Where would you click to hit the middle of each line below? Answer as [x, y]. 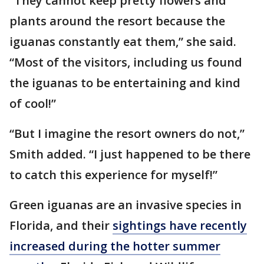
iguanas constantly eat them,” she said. [123, 42]
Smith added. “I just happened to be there [130, 154]
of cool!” [33, 103]
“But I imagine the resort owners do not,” [127, 133]
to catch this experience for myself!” [115, 175]
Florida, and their [61, 225]
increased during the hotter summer [115, 246]
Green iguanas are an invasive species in [126, 205]
